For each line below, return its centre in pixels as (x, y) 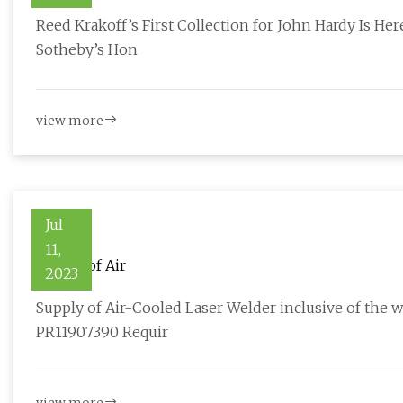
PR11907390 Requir (102, 332)
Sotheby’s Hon (87, 50)
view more (70, 121)
